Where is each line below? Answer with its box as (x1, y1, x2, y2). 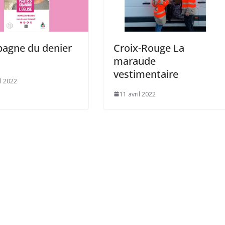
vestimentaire (114, 67, 178, 81)
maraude (114, 54, 156, 68)
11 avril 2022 (120, 89, 156, 98)
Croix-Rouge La (114, 41, 184, 55)
